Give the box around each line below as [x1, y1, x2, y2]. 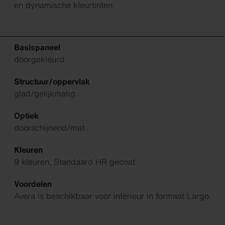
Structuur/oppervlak [14, 75, 90, 88]
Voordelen [14, 178, 52, 190]
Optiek [14, 109, 39, 122]
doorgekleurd [14, 53, 64, 66]
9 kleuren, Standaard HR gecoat [14, 156, 135, 168]
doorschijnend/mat [14, 122, 84, 134]
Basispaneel [14, 41, 60, 54]
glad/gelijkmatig [14, 87, 75, 100]
